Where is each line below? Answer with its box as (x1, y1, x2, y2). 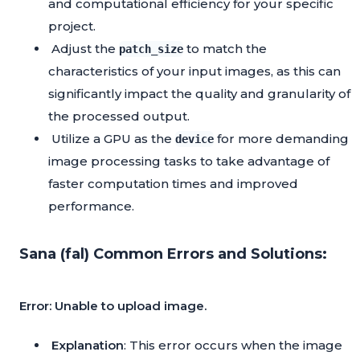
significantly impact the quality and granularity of (48, 86, 350, 102)
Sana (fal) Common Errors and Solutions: (19, 245, 327, 264)
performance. (48, 198, 134, 215)
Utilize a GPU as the (51, 131, 175, 147)
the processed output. (48, 108, 190, 125)
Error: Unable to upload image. (19, 298, 207, 314)
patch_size (119, 43, 183, 56)
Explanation (51, 337, 124, 354)
